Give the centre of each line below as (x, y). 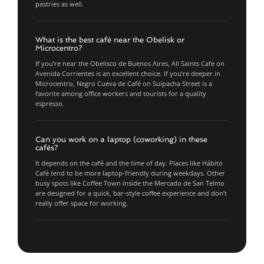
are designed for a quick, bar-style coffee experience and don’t (131, 193)
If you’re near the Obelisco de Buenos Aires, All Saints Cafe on (130, 63)
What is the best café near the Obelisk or (110, 40)
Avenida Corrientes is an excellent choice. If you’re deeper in (128, 73)
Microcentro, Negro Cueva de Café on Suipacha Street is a (124, 83)
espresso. (50, 103)
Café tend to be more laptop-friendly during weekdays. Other (130, 173)
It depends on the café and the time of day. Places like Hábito (129, 163)
